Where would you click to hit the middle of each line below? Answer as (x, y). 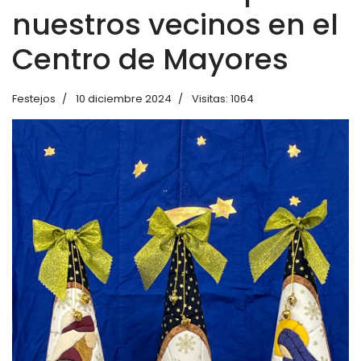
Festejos (34, 99)
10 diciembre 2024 (124, 99)
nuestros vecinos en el (175, 25)
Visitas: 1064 (223, 99)
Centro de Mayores (150, 59)
